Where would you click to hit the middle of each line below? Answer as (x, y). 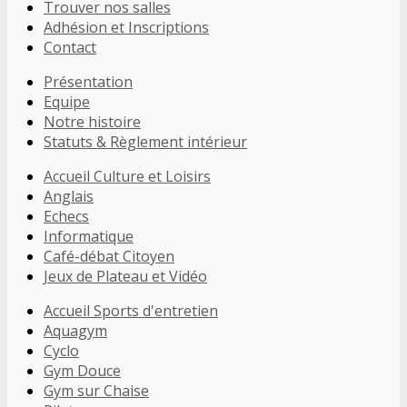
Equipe (67, 102)
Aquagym (75, 331)
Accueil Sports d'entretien (131, 311)
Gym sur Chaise (96, 391)
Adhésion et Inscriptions (126, 27)
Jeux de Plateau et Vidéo (125, 276)
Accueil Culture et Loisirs (127, 176)
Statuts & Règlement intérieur (145, 142)
